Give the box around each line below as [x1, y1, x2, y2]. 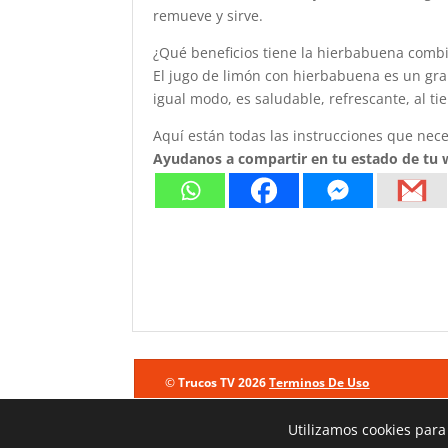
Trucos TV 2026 [178, 373, 270, 391]
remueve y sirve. [153, 6, 263, 25]
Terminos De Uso [269, 373, 370, 391]
